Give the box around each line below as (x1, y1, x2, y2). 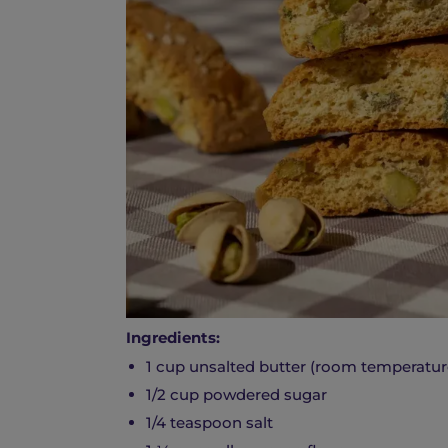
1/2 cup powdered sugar (146, 385, 327, 405)
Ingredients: (126, 328, 220, 348)
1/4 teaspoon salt (146, 413, 273, 433)
